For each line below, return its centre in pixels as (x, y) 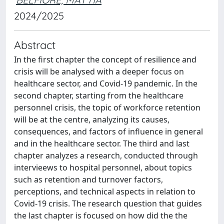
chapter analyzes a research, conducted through (106, 155)
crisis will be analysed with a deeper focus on (99, 71)
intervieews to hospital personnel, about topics (103, 167)
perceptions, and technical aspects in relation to (105, 191)
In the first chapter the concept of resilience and (105, 59)
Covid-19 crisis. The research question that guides (108, 203)
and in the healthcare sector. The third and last (102, 143)
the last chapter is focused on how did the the (101, 215)
